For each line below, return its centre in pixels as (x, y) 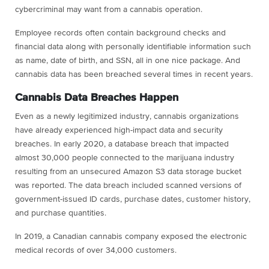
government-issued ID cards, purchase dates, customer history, (133, 200)
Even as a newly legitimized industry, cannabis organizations (127, 117)
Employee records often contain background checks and (120, 33)
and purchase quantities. (61, 213)
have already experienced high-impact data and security (119, 131)
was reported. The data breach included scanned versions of (128, 186)
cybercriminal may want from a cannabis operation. (109, 10)
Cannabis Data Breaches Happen (97, 98)
